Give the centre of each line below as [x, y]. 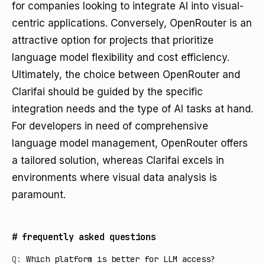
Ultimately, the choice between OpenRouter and [126, 75]
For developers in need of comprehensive [110, 126]
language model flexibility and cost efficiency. [121, 57]
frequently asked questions [89, 237]
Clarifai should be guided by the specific [107, 92]
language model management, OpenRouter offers [130, 143]
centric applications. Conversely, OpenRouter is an [132, 23]
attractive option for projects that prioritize [113, 40]
